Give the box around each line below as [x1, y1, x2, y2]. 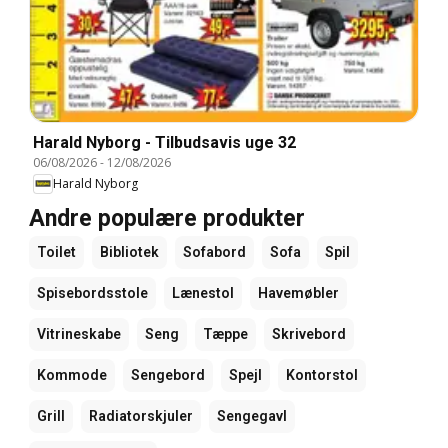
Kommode [37, 366, 107, 383]
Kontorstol [286, 366, 358, 383]
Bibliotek [100, 243, 159, 260]
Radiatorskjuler [89, 407, 193, 424]
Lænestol [172, 284, 234, 301]
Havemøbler [258, 284, 339, 301]
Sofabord [183, 243, 246, 260]
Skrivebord [272, 325, 346, 342]
